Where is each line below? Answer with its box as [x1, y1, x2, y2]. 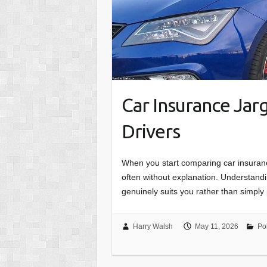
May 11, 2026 [194, 222, 238, 231]
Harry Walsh [132, 222, 173, 231]
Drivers [122, 120, 181, 142]
